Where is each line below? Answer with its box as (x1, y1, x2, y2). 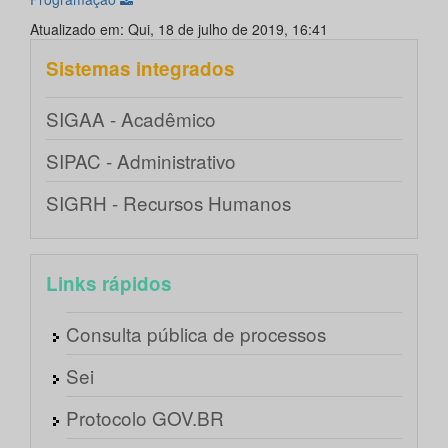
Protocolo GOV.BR (66, 404, 224, 432)
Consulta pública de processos (66, 320, 326, 348)
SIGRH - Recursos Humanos (46, 189, 291, 217)
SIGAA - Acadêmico (46, 105, 216, 133)
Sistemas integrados (46, 55, 235, 83)
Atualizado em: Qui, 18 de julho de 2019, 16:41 (30, 19, 328, 40)
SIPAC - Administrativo (46, 147, 236, 175)
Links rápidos (46, 270, 172, 298)
